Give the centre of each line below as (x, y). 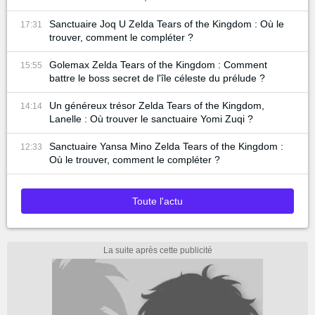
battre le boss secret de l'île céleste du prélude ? (157, 78)
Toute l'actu (157, 201)
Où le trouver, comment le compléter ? (135, 160)
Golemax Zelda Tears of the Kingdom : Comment (158, 65)
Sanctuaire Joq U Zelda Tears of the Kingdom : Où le (167, 24)
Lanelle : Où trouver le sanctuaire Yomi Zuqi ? (151, 119)
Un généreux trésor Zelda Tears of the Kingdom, (157, 105)
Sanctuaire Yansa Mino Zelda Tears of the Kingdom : (166, 146)
